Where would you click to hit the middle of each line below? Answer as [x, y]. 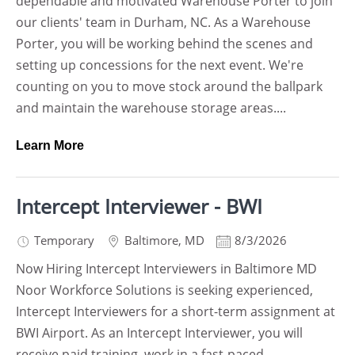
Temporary [64, 240]
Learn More [50, 145]
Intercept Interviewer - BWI [139, 206]
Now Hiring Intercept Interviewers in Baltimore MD [166, 269]
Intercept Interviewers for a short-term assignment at [176, 311]
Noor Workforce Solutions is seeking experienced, [164, 290]
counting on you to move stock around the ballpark [169, 86]
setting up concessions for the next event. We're [160, 65]
